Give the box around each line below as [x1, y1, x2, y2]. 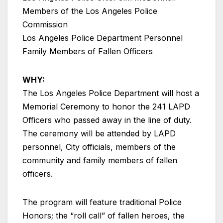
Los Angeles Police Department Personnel [22, 33, 183, 43]
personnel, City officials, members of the [22, 142, 176, 152]
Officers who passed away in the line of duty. [22, 115, 192, 125]
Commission [22, 19, 68, 30]
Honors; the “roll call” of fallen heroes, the [22, 211, 185, 221]
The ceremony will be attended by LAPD [22, 128, 176, 139]
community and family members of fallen [22, 155, 177, 166]
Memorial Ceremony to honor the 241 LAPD [22, 102, 190, 112]
